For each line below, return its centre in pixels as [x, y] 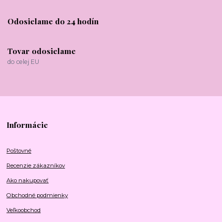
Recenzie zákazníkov [36, 166]
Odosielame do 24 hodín [53, 21]
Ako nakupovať [28, 181]
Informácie [28, 125]
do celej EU [23, 61]
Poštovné [19, 151]
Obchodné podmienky [37, 195]
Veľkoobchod [24, 210]
